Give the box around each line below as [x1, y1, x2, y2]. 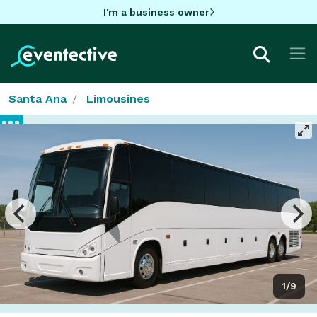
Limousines [86, 91, 150, 105]
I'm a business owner [103, 6, 209, 18]
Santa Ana [8, 91, 67, 105]
